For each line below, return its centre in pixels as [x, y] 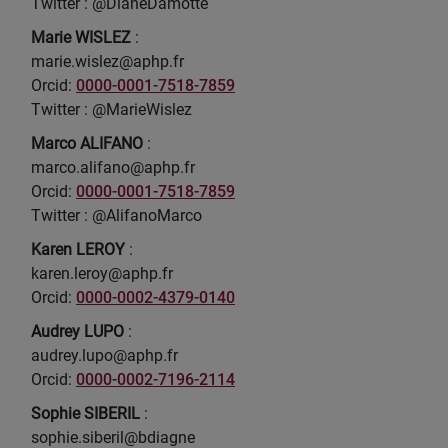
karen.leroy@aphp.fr [102, 273]
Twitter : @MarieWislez [111, 109]
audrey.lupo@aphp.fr [104, 355]
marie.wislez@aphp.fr [107, 61]
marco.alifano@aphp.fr [113, 167]
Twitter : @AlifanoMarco [116, 215]
